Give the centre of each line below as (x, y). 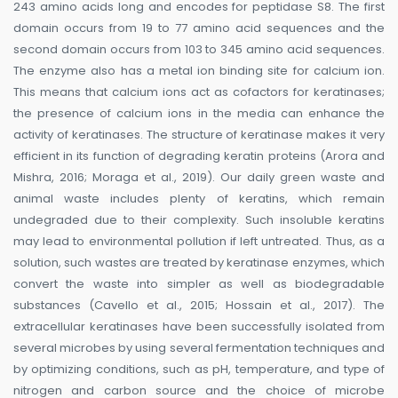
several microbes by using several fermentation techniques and (199, 348)
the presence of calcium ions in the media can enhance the (199, 114)
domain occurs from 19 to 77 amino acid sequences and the (199, 28)
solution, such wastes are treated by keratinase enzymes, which (199, 263)
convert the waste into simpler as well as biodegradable (199, 284)
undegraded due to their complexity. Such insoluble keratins (199, 220)
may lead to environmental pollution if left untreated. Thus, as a (199, 242)
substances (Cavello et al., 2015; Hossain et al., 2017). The (199, 306)
